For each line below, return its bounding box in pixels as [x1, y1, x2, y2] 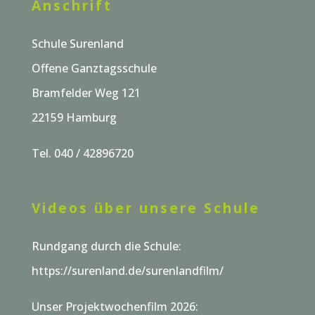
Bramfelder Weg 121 [31, 84, 141, 101]
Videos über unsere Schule [31, 198, 260, 217]
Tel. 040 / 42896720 [31, 145, 134, 161]
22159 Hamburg [31, 109, 117, 125]
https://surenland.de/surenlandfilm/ [31, 262, 224, 278]
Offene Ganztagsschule [31, 60, 157, 76]
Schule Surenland [31, 35, 124, 51]
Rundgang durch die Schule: [31, 238, 181, 254]
